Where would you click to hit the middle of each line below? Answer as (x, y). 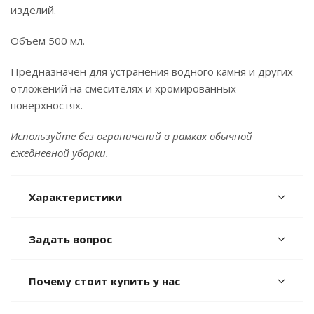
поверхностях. (47, 105)
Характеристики (75, 197)
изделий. (33, 9)
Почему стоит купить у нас (104, 281)
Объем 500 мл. (48, 40)
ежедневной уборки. (60, 152)
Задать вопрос (70, 239)
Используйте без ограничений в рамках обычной (131, 136)
